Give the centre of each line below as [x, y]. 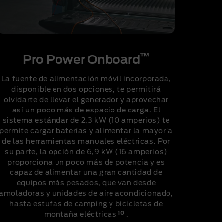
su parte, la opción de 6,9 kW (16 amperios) [86, 152]
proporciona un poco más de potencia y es [86, 163]
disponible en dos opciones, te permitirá [86, 90]
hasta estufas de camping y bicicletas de [86, 204]
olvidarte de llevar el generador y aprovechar [86, 100]
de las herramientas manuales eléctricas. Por [86, 142]
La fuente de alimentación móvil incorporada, [86, 80]
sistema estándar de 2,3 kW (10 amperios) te [86, 121]
